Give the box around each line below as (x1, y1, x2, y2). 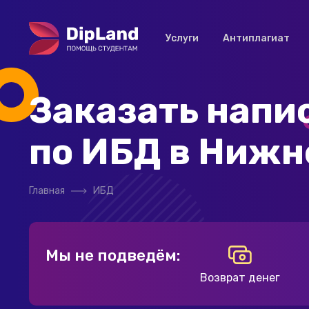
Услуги (166, 32, 199, 44)
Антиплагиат (223, 32, 290, 44)
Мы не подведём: (46, 246, 181, 265)
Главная (29, 185, 65, 197)
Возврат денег (200, 271, 280, 284)
